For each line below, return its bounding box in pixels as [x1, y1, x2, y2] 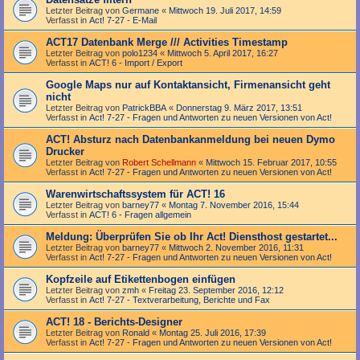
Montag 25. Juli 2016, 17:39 [159, 327, 266, 337]
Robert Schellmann [122, 157, 196, 167]
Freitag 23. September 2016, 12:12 [149, 284, 284, 295]
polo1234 [122, 47, 157, 58]
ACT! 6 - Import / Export [89, 57, 182, 67]
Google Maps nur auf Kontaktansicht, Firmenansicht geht [46, 78, 330, 91]
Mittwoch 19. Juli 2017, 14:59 [169, 5, 281, 15]
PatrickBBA [122, 102, 166, 112]
